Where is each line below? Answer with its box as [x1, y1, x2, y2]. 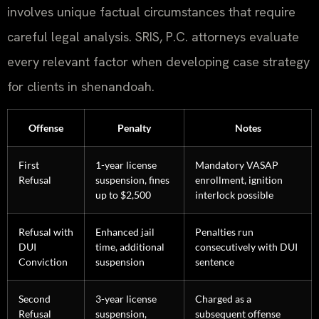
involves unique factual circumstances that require [7, 3, 296, 20]
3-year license [95, 293, 157, 305]
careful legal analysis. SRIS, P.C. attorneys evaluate [7, 28, 299, 45]
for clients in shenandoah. [7, 78, 155, 95]
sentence [195, 256, 234, 268]
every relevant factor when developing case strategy [7, 53, 310, 70]
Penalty [117, 122, 151, 135]
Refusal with [19, 226, 73, 239]
